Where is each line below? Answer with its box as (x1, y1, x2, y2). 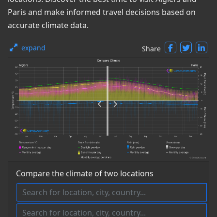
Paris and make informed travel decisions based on (8, 7, 196, 17)
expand (21, 43, 46, 52)
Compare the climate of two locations (16, 168, 154, 179)
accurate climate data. (8, 20, 89, 31)
